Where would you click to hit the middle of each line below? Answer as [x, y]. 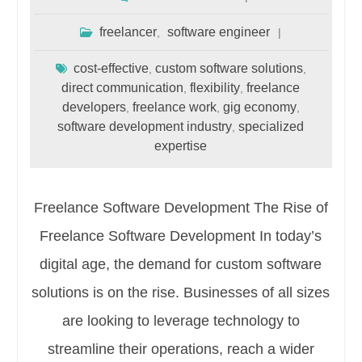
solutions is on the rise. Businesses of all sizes [181, 292]
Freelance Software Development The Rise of [181, 207]
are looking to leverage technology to [181, 320]
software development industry [145, 126]
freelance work [174, 107]
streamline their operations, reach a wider [181, 349]
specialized [271, 126]
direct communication [123, 87]
